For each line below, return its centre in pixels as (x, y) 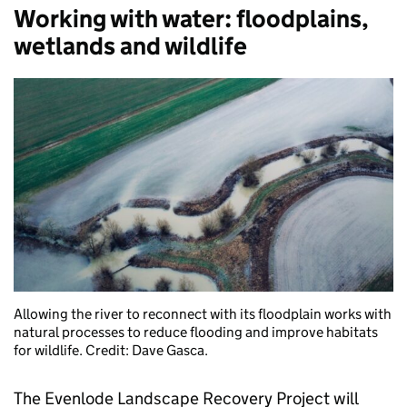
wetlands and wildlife (133, 45)
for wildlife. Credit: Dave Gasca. (111, 350)
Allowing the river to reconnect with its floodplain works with (203, 313)
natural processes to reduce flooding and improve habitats (196, 332)
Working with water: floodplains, (191, 18)
